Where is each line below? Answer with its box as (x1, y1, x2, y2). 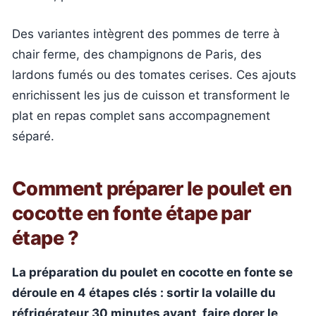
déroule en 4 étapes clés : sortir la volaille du (12, 286, 276, 300)
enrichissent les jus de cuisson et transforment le (12, 87, 290, 102)
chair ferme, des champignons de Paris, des (12, 47, 262, 61)
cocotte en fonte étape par (12, 202, 251, 225)
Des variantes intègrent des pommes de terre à (12, 26, 280, 41)
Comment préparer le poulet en (12, 177, 292, 200)
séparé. (12, 128, 54, 143)
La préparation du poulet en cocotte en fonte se (12, 265, 293, 279)
